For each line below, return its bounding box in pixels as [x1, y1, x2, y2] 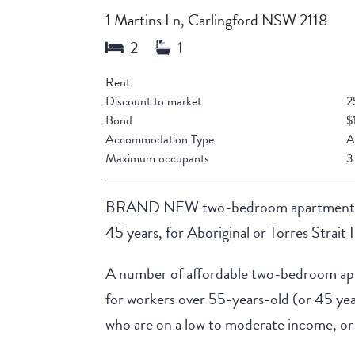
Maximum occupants [105, 149, 210, 169]
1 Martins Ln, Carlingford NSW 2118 [105, 8, 328, 32]
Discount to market [105, 92, 202, 112]
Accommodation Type [105, 130, 215, 150]
